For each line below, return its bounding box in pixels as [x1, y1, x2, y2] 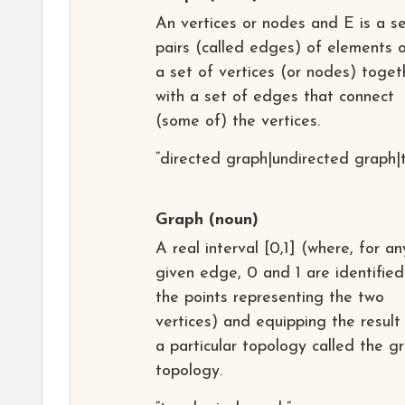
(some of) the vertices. [155, 112, 320, 130]
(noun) [203, 211, 259, 229]
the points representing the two [155, 288, 384, 306]
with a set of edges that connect [155, 88, 394, 106]
